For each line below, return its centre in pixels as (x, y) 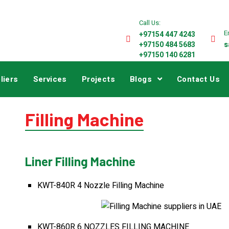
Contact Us (199, 79)
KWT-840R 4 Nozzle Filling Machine (101, 186)
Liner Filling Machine (80, 161)
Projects (98, 79)
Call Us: (150, 23)
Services (50, 79)
